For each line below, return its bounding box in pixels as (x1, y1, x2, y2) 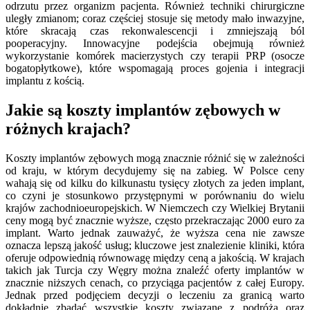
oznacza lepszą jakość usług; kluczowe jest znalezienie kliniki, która (6, 239, 304, 251)
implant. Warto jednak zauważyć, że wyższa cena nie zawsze (6, 226, 304, 239)
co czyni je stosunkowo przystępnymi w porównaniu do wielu (6, 189, 304, 201)
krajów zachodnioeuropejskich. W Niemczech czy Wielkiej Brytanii (6, 201, 304, 214)
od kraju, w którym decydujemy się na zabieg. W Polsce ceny (6, 164, 304, 176)
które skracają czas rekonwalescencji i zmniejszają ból (6, 24, 304, 37)
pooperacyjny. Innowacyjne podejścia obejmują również (6, 37, 304, 49)
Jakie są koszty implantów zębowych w (6, 100, 280, 119)
